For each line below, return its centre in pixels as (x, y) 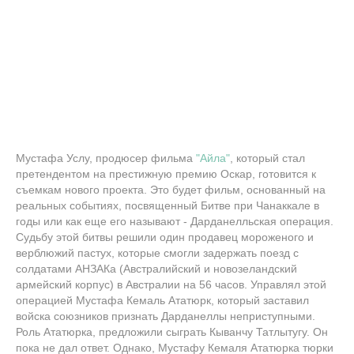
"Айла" (213, 158)
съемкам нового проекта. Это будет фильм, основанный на (171, 190)
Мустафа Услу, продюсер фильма (106, 158)
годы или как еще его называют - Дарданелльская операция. (175, 222)
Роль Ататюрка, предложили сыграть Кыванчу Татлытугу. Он (172, 332)
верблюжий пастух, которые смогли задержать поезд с (157, 253)
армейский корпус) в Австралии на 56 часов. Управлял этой (171, 285)
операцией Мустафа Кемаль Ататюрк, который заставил (162, 301)
